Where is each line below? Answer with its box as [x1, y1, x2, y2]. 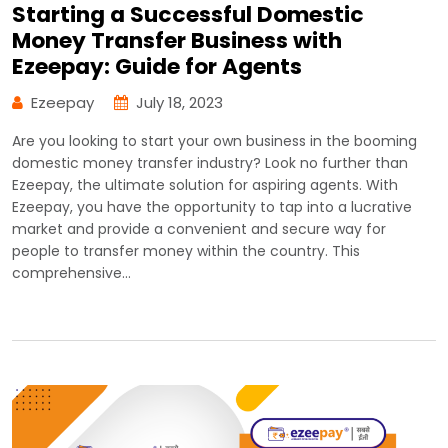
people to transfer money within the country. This [12, 240, 360, 261]
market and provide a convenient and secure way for [12, 218, 386, 239]
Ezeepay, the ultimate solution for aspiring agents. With [12, 174, 398, 195]
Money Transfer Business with [12, 24, 342, 56]
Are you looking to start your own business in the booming [12, 130, 417, 151]
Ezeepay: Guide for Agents [12, 50, 302, 82]
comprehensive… [12, 262, 131, 283]
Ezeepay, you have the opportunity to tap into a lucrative [12, 196, 412, 217]
